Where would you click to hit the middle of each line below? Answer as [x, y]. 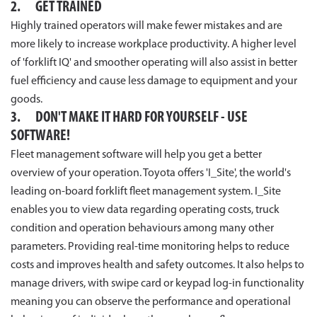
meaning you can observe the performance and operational [151, 302]
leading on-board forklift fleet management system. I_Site [146, 192]
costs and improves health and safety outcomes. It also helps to [157, 265]
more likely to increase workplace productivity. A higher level [154, 45]
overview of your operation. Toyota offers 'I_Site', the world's [151, 173]
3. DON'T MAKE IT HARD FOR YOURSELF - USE [129, 118]
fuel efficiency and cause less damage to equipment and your [154, 81]
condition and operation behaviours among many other [142, 229]
